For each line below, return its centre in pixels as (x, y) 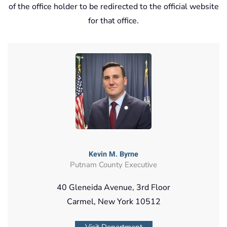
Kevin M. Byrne (113, 154)
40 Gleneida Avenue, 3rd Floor (113, 187)
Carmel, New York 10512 (113, 201)
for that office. (113, 21)
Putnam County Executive (113, 164)
